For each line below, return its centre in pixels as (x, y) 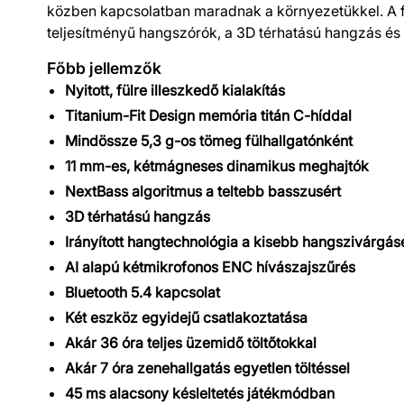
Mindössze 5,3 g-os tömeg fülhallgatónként (209, 140)
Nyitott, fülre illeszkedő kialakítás (175, 90)
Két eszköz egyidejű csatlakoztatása (186, 317)
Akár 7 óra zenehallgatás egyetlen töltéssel (207, 367)
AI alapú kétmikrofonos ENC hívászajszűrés (210, 266)
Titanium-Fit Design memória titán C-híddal (208, 115)
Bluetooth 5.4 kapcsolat (142, 292)
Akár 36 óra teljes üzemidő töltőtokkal (191, 342)
